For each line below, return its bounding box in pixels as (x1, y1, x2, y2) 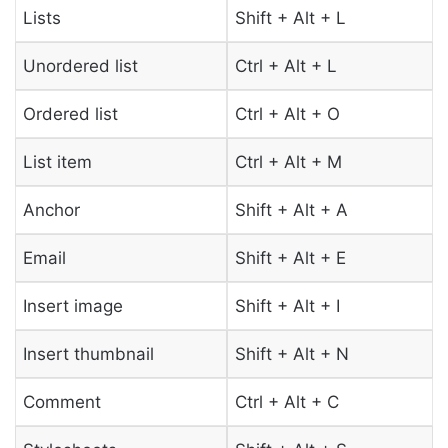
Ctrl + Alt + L (234, 55, 337, 76)
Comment (22, 391, 101, 412)
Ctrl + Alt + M (234, 151, 342, 172)
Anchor (22, 199, 80, 220)
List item (22, 151, 92, 172)
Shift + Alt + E (234, 247, 346, 268)
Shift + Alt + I (234, 295, 340, 316)
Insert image (22, 295, 123, 316)
